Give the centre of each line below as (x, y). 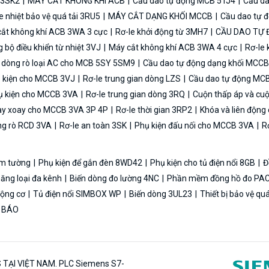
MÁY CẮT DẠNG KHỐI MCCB (160, 16)
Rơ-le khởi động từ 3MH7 (162, 32)
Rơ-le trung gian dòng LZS (132, 78)
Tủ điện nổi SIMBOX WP (77, 194)
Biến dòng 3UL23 (161, 194)
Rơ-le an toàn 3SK (93, 125)
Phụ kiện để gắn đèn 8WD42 (90, 162)
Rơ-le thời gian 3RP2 (154, 110)
